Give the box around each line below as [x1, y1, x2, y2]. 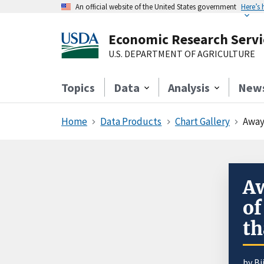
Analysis [168, 80, 210, 95]
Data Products [100, 115, 162, 128]
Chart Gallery [174, 115, 230, 128]
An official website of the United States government [75, 2, 236, 11]
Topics [61, 80, 95, 95]
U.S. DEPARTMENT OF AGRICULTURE [108, 48, 255, 60]
